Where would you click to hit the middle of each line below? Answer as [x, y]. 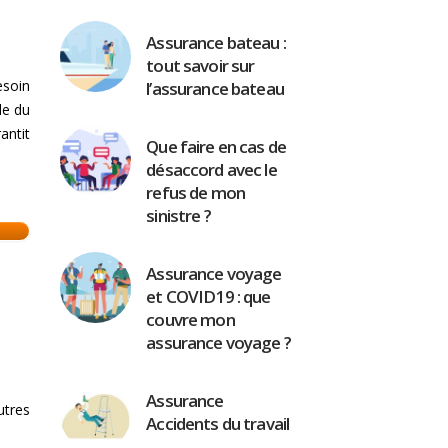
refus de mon [196, 192]
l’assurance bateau [215, 88]
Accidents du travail [218, 423]
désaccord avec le [211, 169]
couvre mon [190, 319]
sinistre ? [178, 215]
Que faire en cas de [216, 146]
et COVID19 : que [208, 296]
